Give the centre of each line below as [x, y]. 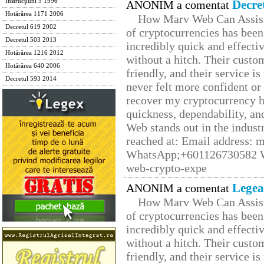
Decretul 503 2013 [31, 40]
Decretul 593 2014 [31, 79]
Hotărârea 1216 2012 [34, 53]
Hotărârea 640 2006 [33, 66]
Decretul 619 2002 [31, 27]
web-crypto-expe [166, 168]
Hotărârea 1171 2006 [34, 14]
